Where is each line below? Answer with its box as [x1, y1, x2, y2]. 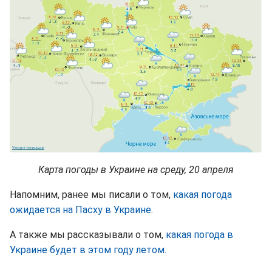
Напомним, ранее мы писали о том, [10, 189, 173, 201]
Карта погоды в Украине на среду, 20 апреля [38, 164, 234, 176]
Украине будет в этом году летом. [10, 244, 166, 256]
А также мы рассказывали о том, [10, 229, 166, 241]
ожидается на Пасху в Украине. [10, 204, 153, 216]
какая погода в [166, 229, 233, 241]
